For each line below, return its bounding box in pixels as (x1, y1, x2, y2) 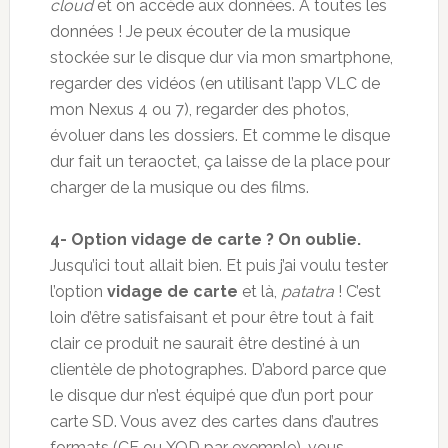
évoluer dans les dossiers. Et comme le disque (49, 125, 390, 145)
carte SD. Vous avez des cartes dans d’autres (49, 411, 379, 431)
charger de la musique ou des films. (49, 177, 309, 197)
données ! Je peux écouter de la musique (49, 21, 350, 41)
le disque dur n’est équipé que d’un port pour (49, 385, 373, 405)
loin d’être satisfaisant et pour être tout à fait (49, 307, 374, 327)
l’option (49, 281, 107, 301)
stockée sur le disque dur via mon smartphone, (49, 47, 393, 67)
